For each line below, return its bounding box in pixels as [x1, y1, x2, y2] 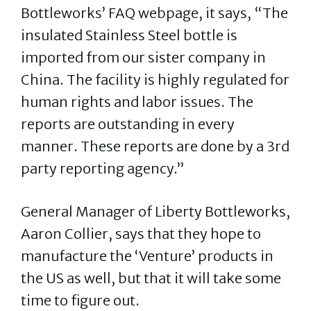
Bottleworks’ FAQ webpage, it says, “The [21, 4, 288, 22]
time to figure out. [21, 292, 142, 309]
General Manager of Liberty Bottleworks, [21, 203, 290, 220]
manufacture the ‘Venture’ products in [21, 247, 274, 264]
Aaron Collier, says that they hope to [21, 225, 261, 242]
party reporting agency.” [21, 160, 184, 177]
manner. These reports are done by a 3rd [21, 137, 289, 155]
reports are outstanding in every [21, 115, 235, 133]
